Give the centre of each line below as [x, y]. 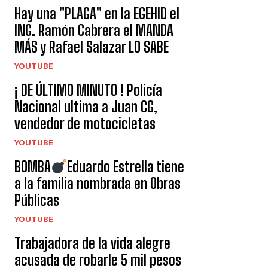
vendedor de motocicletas [85, 124]
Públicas [37, 200]
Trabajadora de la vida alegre [92, 243]
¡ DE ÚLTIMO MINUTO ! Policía [88, 90]
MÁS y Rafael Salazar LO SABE [92, 47]
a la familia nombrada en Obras [98, 184]
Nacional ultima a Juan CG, [86, 107]
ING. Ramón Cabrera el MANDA [94, 31]
